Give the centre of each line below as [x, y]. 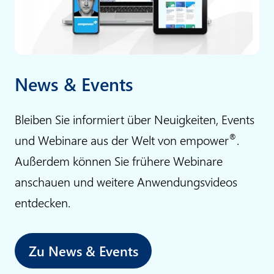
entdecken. [43, 202]
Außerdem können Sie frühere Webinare [119, 161]
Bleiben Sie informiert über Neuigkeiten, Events [135, 119]
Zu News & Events [83, 251]
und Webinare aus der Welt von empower [122, 140]
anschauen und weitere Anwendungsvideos [126, 182]
